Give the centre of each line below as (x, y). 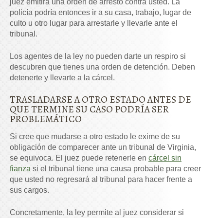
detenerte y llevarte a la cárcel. (62, 78)
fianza (20, 169)
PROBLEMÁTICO (46, 119)
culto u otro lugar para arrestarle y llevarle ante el (94, 23)
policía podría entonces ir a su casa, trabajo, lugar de (100, 13)
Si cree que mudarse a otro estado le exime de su (95, 137)
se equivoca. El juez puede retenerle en (79, 158)
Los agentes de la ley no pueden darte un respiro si (98, 56)
